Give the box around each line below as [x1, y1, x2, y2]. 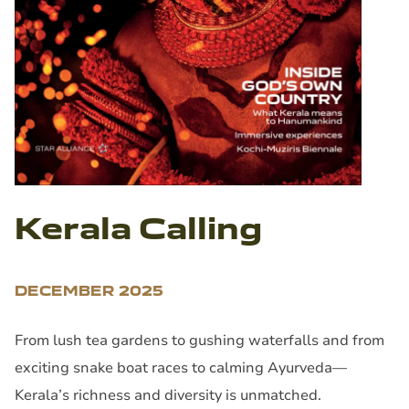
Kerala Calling [15, 208, 262, 248]
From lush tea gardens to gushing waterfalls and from [15, 330, 384, 351]
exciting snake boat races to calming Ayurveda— [15, 357, 347, 378]
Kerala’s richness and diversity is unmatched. [15, 384, 321, 405]
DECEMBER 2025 [15, 281, 163, 299]
